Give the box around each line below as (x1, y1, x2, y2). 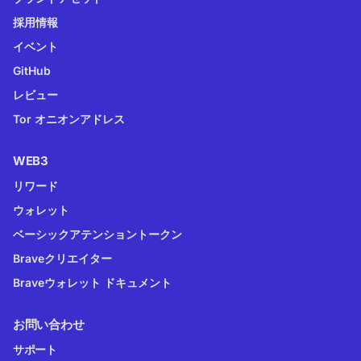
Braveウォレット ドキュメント (13, 276, 172, 290)
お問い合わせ (13, 317, 85, 333)
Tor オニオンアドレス (13, 112, 125, 127)
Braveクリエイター (13, 251, 112, 266)
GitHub (13, 64, 51, 78)
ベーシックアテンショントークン (13, 227, 182, 242)
